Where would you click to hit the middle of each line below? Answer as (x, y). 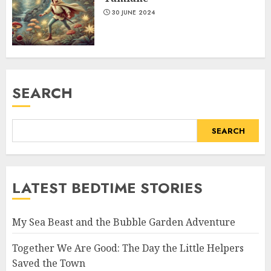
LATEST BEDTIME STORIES (107, 188)
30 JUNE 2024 (133, 12)
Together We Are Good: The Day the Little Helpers (128, 248)
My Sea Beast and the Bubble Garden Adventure (124, 222)
